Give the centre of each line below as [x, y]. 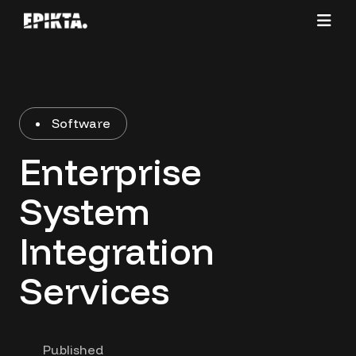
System [85, 211]
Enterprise [110, 172]
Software [81, 123]
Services [94, 291]
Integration [117, 251]
